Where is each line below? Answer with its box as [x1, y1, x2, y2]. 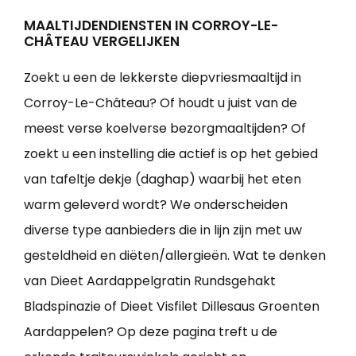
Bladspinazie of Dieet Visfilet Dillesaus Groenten [24, 297, 319, 316]
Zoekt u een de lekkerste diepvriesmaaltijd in [24, 68, 301, 87]
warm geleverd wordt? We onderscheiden [24, 195, 288, 215]
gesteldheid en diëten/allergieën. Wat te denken [24, 246, 326, 265]
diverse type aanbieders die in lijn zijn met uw [24, 221, 302, 240]
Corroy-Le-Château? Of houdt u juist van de [24, 94, 297, 113]
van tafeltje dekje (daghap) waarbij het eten [24, 170, 301, 189]
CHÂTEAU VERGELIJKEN [24, 32, 180, 52]
